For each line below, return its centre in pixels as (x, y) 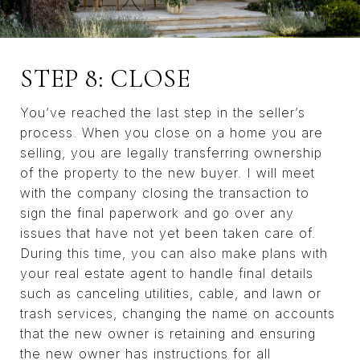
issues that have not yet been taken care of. (168, 233)
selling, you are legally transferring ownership (171, 153)
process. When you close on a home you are (172, 133)
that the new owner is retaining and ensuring (168, 334)
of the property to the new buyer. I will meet (168, 173)
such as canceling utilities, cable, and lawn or (171, 294)
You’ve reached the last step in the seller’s (163, 113)
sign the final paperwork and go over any (157, 213)
